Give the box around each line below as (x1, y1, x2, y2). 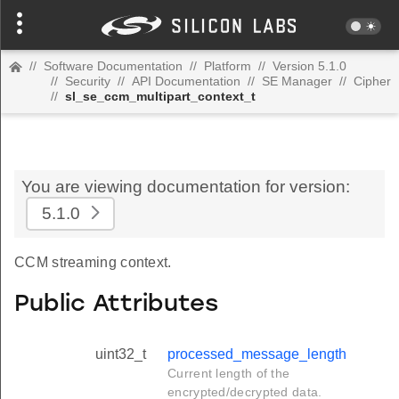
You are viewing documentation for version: (21, 177, 350, 196)
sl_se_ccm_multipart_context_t (65, 89, 256, 103)
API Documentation (132, 74, 240, 88)
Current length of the (167, 366, 290, 381)
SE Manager (262, 74, 332, 88)
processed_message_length (167, 346, 346, 362)
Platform (204, 59, 251, 73)
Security (65, 74, 110, 88)
